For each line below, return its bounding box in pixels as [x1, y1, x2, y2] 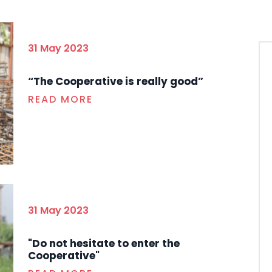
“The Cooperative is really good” [28, 73, 203, 89]
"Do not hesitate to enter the [28, 236, 180, 251]
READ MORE [28, 92, 93, 106]
